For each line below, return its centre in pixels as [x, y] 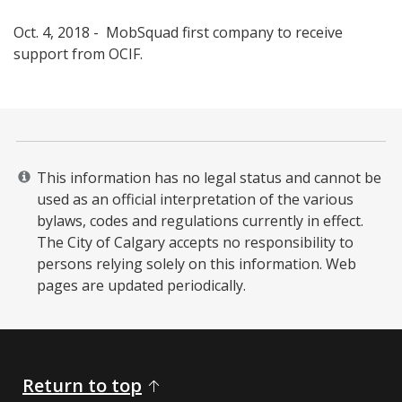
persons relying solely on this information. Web [197, 263]
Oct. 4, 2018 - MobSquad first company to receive [178, 32]
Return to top [82, 386]
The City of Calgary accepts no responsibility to [195, 242]
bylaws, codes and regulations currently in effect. [200, 220]
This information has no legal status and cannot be [209, 177]
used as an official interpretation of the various [195, 199]
